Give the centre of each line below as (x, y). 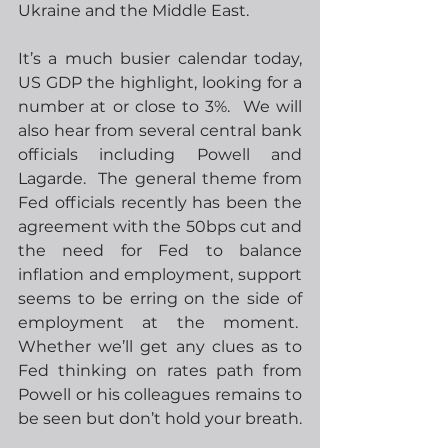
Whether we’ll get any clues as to (160, 346)
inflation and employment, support (160, 274)
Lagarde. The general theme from (160, 178)
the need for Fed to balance (160, 250)
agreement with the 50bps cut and (160, 226)
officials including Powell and (160, 154)
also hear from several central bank (160, 130)
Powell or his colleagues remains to (160, 394)
